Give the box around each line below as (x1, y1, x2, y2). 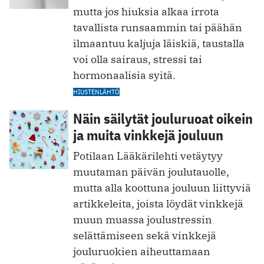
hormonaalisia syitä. (73, 68, 176, 82)
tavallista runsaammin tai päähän (73, 20, 242, 34)
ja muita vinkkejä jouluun (73, 125, 223, 144)
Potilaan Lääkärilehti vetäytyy (73, 148, 223, 163)
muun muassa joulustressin (73, 212, 212, 226)
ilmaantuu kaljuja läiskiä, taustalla (73, 36, 245, 50)
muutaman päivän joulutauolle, (73, 164, 229, 179)
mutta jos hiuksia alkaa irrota (73, 4, 219, 18)
